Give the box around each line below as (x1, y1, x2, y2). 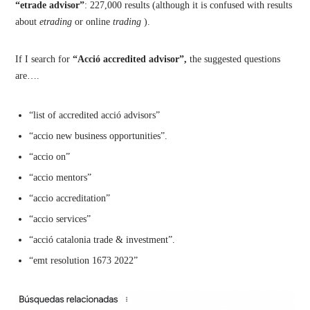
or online (72, 16, 113, 27)
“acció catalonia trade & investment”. (29, 234, 176, 245)
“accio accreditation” (29, 192, 111, 203)
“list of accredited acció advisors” (29, 109, 161, 120)
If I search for (15, 53, 71, 64)
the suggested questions (187, 53, 281, 64)
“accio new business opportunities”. (29, 130, 168, 141)
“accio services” (29, 213, 91, 224)
